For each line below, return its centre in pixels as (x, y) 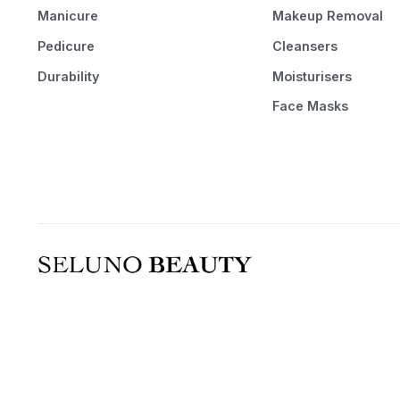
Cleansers (304, 46)
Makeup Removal (327, 16)
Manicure (67, 16)
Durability (68, 76)
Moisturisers (312, 76)
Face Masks (310, 106)
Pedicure (66, 46)
